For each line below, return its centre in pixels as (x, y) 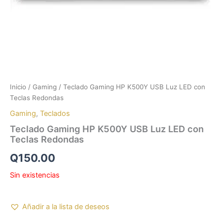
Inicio (18, 87)
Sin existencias (35, 175)
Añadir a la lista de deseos (66, 207)
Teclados (55, 113)
